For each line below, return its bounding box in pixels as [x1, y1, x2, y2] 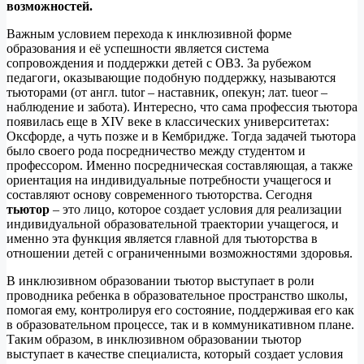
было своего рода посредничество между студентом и [6, 143, 305, 158]
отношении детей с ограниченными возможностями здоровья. [6, 245, 356, 260]
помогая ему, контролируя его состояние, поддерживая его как [6, 302, 354, 317]
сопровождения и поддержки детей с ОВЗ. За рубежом [6, 55, 311, 70]
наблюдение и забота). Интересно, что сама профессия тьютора [6, 99, 357, 114]
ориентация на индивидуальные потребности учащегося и [6, 172, 331, 187]
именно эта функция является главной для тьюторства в [6, 231, 318, 245]
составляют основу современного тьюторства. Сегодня [6, 187, 312, 201]
